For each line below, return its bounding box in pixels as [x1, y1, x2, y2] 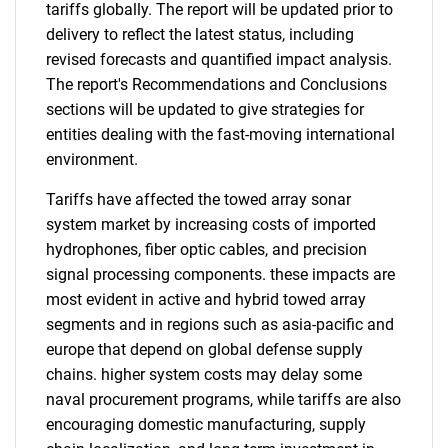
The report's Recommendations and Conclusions [46, 75, 387, 94]
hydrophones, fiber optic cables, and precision [46, 240, 367, 259]
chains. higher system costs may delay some [46, 365, 362, 384]
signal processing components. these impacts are [46, 265, 395, 284]
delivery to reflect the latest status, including [46, 25, 354, 44]
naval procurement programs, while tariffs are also [46, 390, 401, 409]
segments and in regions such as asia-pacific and [46, 315, 394, 334]
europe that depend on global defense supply [46, 340, 363, 359]
